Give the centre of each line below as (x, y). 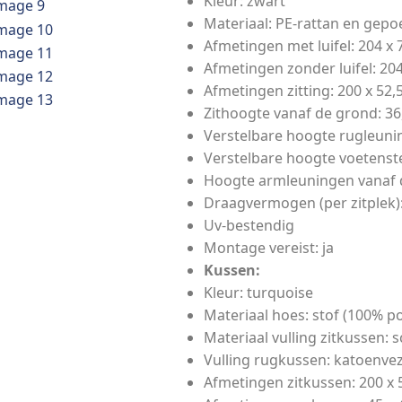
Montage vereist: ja (269, 247)
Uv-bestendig (249, 225)
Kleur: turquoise (258, 292)
